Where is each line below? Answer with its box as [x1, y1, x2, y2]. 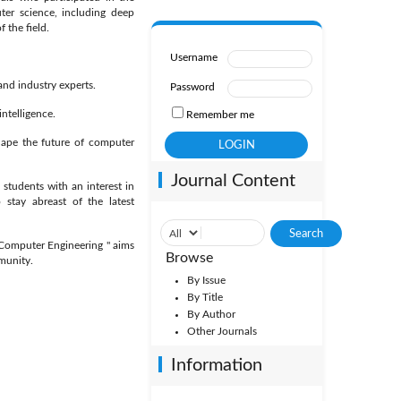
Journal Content [170, 172, 295, 190]
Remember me [185, 109, 254, 120]
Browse [165, 251, 213, 265]
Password [169, 81, 215, 92]
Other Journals [186, 326, 257, 337]
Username [169, 52, 218, 63]
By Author [186, 309, 235, 320]
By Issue [186, 275, 226, 286]
